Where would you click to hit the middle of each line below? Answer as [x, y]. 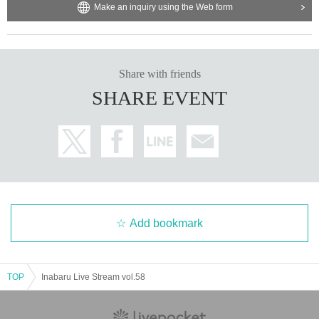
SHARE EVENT [159, 98]
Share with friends [159, 73]
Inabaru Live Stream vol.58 [93, 277]
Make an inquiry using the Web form [163, 7]
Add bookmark [166, 223]
